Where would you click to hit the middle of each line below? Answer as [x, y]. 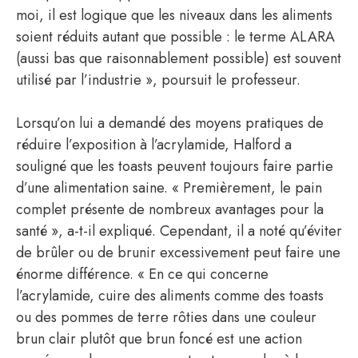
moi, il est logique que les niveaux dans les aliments [174, 16]
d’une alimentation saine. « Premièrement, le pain [169, 188]
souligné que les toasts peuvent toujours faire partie [175, 167]
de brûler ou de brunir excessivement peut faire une [178, 253]
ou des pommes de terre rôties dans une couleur [166, 318]
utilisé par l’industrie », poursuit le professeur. [158, 80]
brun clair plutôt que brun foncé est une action [159, 339]
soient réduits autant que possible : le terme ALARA [175, 37]
